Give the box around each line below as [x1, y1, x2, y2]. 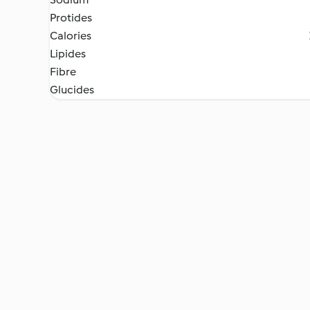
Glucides [50, 83, 94, 96]
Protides [50, 11, 92, 24]
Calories [50, 29, 91, 42]
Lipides [50, 47, 86, 60]
